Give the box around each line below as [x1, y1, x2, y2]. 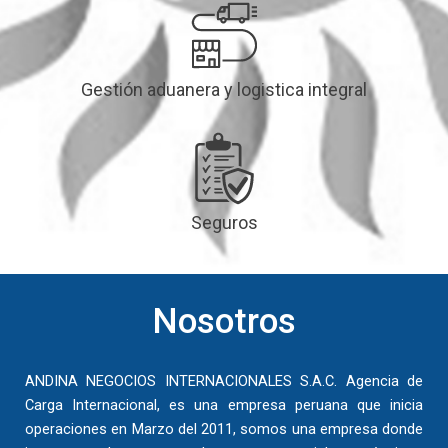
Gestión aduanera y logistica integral [81, 79, 367, 100]
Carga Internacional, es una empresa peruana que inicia [25, 396, 423, 415]
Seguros [190, 212, 258, 233]
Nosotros [152, 301, 296, 343]
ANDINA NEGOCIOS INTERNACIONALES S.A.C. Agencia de [25, 372, 423, 391]
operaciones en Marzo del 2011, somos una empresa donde [25, 420, 423, 439]
